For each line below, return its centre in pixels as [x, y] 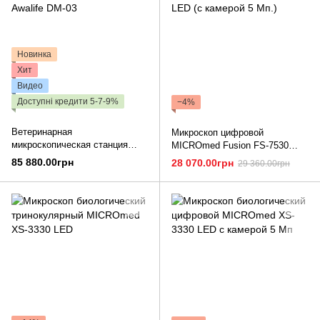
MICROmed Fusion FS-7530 [230, 146]
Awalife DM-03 [41, 158]
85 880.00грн [42, 162]
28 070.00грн [202, 163]
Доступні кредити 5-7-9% [68, 102]
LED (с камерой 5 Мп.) [220, 159]
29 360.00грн [264, 164]
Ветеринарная [42, 132]
